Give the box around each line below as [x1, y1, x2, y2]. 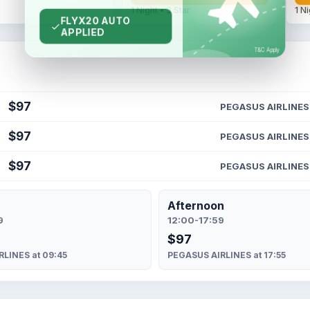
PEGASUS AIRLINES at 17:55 [167, 250, 286, 260]
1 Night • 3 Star [130, 5, 190, 15]
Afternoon [167, 199, 224, 212]
